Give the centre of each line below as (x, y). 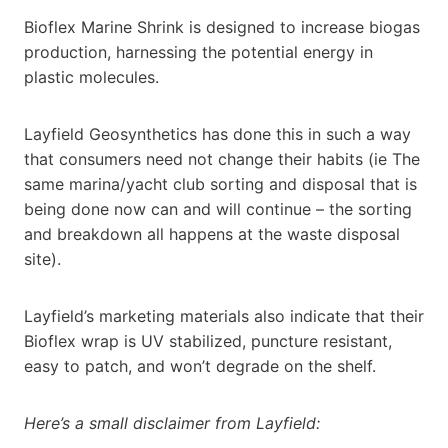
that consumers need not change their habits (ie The (222, 158)
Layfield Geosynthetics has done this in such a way (217, 133)
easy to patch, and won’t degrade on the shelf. (200, 365)
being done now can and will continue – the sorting (218, 208)
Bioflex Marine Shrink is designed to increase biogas (222, 26)
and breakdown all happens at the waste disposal (212, 233)
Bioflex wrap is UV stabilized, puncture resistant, (208, 340)
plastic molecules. (91, 76)
